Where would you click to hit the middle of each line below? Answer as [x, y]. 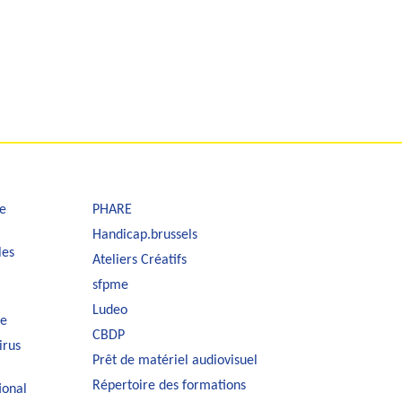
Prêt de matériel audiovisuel [175, 360]
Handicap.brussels [145, 235]
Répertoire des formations [170, 385]
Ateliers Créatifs [140, 260]
